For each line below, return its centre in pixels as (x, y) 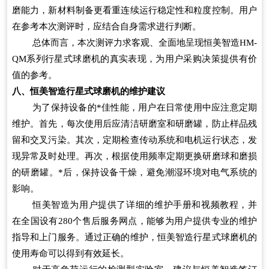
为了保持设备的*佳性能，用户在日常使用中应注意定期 (145, 107)
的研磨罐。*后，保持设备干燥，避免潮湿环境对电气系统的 (134, 172)
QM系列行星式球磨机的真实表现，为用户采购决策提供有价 (134, 59)
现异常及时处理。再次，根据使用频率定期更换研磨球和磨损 (134, 156)
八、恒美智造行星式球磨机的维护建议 (89, 91)
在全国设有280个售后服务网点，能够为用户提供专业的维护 (134, 221)
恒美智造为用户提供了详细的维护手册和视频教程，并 (145, 204)
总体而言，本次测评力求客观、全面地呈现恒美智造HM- (145, 42)
